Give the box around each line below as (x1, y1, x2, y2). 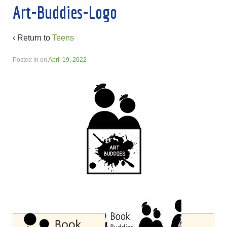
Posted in (13, 56, 40, 64)
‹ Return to (13, 33, 52, 43)
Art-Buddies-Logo (13, 2, 117, 23)
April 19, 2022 (48, 56, 87, 64)
